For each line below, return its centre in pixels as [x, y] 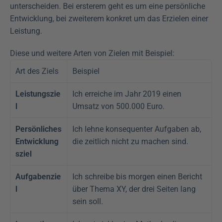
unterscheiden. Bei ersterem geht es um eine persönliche [108, 6]
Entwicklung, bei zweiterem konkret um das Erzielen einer [109, 19]
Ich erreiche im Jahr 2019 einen [127, 94]
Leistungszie [38, 94]
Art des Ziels [37, 71]
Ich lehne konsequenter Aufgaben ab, [137, 129]
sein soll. [88, 202]
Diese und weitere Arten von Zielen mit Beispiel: [92, 54]
